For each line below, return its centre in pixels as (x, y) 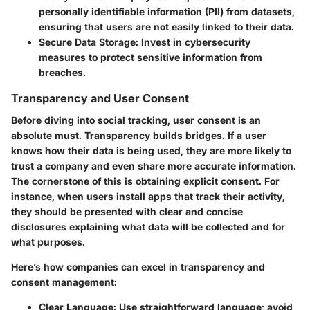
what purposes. (48, 242)
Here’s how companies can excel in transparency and (138, 267)
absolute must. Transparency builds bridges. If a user (139, 136)
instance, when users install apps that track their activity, (148, 197)
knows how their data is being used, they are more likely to (151, 151)
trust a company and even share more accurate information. (154, 166)
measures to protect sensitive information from (151, 57)
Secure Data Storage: (89, 42)
